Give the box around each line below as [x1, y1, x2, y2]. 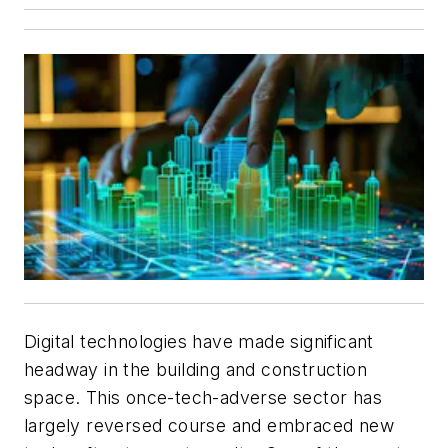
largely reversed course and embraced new [24, 414, 394, 436]
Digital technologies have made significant [24, 330, 374, 352]
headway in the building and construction [24, 358, 367, 380]
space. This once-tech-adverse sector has [24, 386, 382, 408]
